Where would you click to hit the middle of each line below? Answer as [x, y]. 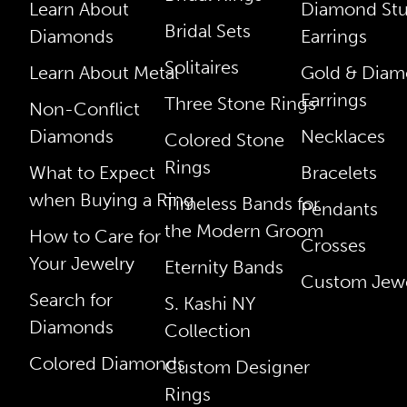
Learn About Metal [104, 73]
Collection [208, 331]
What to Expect [92, 173]
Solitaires [202, 68]
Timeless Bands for [243, 204]
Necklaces [342, 137]
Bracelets [338, 173]
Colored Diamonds [107, 364]
